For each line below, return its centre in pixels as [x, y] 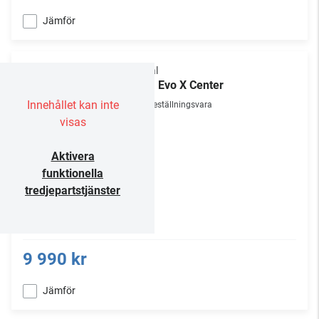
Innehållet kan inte [73, 105]
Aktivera [73, 156]
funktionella [73, 173]
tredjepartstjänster [73, 190]
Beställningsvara [180, 105]
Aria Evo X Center [179, 85]
